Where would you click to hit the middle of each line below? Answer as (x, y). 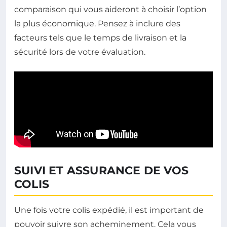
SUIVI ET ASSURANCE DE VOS (102, 170)
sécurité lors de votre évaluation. (80, 52)
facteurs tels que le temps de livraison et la (100, 37)
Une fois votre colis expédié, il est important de (109, 210)
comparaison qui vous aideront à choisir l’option (110, 9)
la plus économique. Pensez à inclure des (97, 23)
